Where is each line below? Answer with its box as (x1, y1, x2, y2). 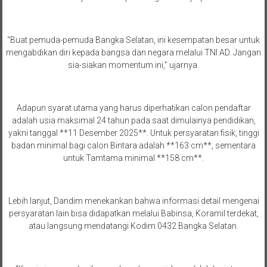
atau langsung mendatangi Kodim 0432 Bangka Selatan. (29, 221, 238, 231)
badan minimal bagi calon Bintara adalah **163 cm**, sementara (11, 141, 256, 151)
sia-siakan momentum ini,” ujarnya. (68, 60, 199, 70)
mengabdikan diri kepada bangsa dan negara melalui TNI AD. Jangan (6, 48, 261, 58)
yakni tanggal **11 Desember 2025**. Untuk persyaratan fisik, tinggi (8, 128, 259, 138)
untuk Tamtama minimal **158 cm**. (63, 153, 204, 163)
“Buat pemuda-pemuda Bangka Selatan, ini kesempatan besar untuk (7, 35, 260, 45)
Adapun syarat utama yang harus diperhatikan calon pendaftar (16, 103, 251, 113)
